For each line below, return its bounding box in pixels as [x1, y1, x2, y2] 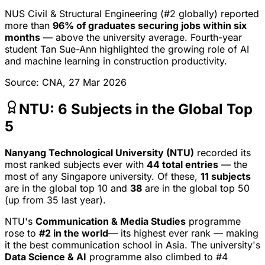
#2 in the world [39, 227, 108, 239]
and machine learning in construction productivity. [5, 54, 227, 67]
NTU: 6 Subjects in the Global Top [19, 100, 253, 118]
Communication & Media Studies [35, 215, 186, 227]
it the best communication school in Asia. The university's [5, 238, 260, 251]
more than [5, 19, 50, 31]
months [5, 31, 40, 43]
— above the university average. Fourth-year [40, 31, 242, 43]
